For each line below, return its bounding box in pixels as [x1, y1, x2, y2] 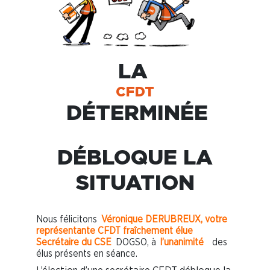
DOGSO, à [116, 237, 159, 248]
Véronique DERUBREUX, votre [101, 215, 228, 225]
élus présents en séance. [36, 249, 137, 259]
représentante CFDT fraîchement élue [36, 226, 193, 236]
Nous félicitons [36, 215, 99, 225]
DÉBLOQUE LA [57, 145, 213, 169]
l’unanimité [160, 237, 204, 248]
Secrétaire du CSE [36, 237, 111, 248]
